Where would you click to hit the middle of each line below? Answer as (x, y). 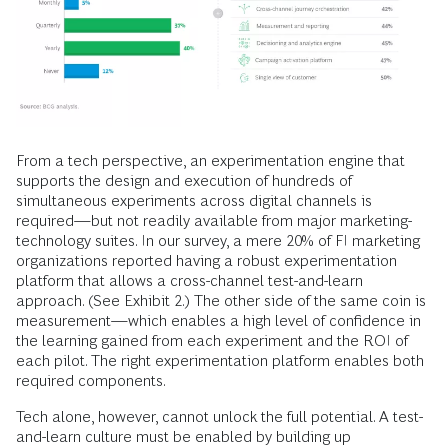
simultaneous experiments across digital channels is (194, 200)
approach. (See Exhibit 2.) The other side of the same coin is (221, 300)
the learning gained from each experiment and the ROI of (212, 340)
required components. (91, 380)
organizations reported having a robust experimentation (206, 260)
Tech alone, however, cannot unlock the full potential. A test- (219, 416)
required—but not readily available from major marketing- (214, 220)
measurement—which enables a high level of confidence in (218, 320)
